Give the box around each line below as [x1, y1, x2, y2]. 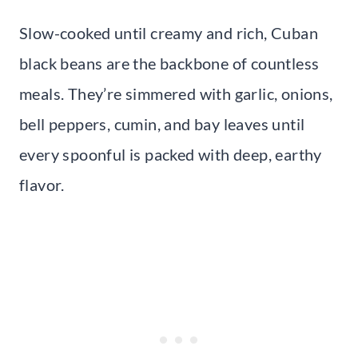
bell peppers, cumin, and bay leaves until [19, 114, 305, 134]
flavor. [19, 175, 65, 195]
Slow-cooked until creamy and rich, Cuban [19, 23, 318, 43]
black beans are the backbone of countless [19, 54, 320, 74]
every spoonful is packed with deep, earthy [19, 145, 322, 165]
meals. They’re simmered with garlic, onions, [19, 84, 333, 104]
